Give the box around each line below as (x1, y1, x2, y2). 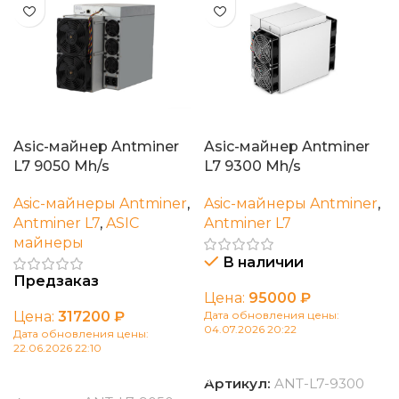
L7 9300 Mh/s (204, 158, 301, 175)
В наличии (223, 254, 304, 272)
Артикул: (204, 375, 274, 393)
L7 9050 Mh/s (13, 158, 110, 175)
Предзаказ (13, 273, 99, 290)
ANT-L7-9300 (274, 375, 364, 393)
